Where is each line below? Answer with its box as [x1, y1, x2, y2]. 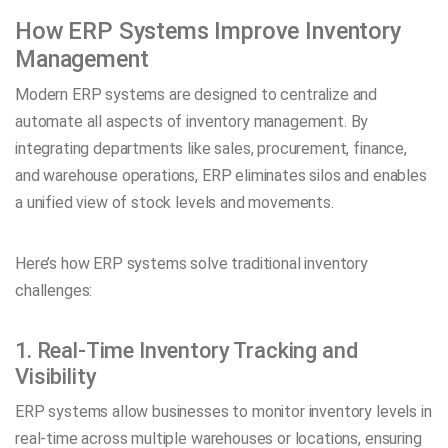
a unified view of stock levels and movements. [15, 192, 334, 212]
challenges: [15, 280, 93, 300]
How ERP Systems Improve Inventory [15, 16, 401, 45]
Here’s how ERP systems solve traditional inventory [15, 253, 368, 273]
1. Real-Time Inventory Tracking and [15, 338, 358, 364]
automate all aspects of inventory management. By [15, 111, 369, 131]
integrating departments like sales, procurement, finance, [15, 138, 407, 158]
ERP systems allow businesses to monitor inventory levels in [15, 402, 432, 422]
